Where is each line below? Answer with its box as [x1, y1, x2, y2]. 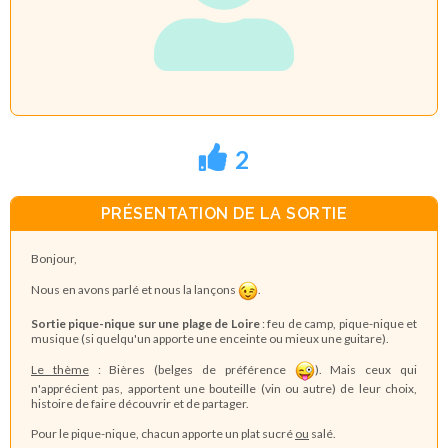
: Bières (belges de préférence [88, 361, 295, 377]
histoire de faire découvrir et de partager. [31, 395, 249, 411]
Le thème [31, 361, 89, 377]
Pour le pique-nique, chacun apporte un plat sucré [31, 425, 295, 441]
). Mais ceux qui [314, 361, 418, 377]
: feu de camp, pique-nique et [259, 315, 417, 331]
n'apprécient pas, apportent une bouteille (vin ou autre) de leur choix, [31, 380, 417, 396]
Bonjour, [31, 250, 77, 266]
